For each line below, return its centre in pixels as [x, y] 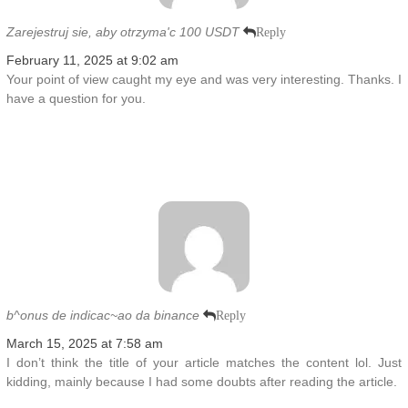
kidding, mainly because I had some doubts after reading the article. [201, 381]
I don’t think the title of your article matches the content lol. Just [204, 362]
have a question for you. [76, 98]
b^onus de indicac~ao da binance [102, 315]
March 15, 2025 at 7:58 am [84, 343]
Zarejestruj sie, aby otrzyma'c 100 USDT [122, 31]
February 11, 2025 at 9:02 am [92, 60]
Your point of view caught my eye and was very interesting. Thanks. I [204, 79]
